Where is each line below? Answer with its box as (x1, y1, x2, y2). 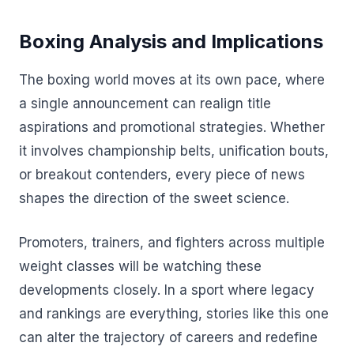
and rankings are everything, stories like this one (19, 305, 329, 322)
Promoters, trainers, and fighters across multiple (19, 234, 325, 250)
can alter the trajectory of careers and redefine (19, 329, 318, 345)
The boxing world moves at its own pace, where (19, 72, 325, 88)
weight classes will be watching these (19, 258, 262, 274)
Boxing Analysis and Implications (19, 30, 323, 53)
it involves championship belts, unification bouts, (19, 143, 329, 159)
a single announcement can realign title (19, 96, 271, 111)
